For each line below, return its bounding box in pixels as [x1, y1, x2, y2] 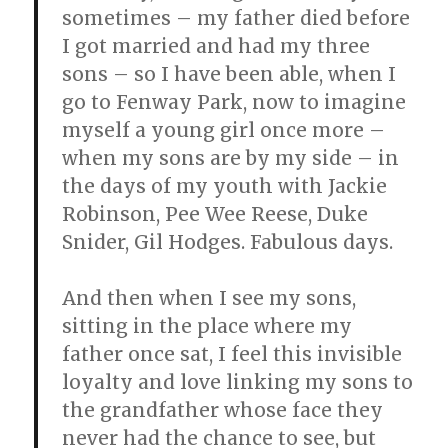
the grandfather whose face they [62, 398, 384, 423]
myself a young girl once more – [62, 118, 386, 143]
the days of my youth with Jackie [62, 174, 388, 199]
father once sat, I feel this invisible [62, 342, 403, 367]
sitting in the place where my [62, 314, 353, 339]
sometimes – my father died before [62, 6, 411, 31]
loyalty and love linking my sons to [62, 370, 414, 395]
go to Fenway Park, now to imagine [62, 90, 407, 115]
